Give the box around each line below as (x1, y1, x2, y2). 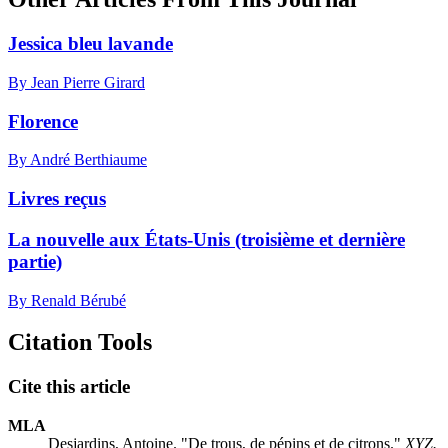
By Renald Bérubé (8, 291, 126, 309)
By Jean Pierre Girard (8, 73, 145, 91)
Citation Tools (8, 329, 152, 356)
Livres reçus (8, 188, 106, 210)
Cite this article (8, 376, 130, 398)
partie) (8, 250, 62, 272)
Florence (8, 110, 78, 132)
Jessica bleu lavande (8, 33, 173, 55)
